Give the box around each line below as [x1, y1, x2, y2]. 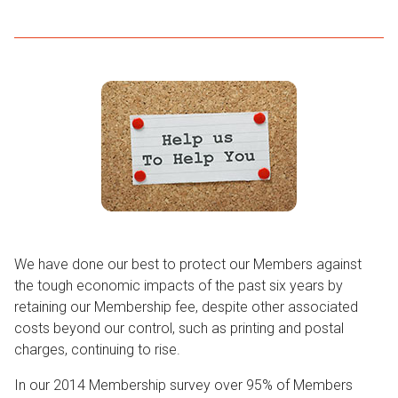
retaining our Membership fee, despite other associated [14, 298, 358, 315]
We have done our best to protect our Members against [14, 256, 362, 273]
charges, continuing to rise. [14, 341, 184, 358]
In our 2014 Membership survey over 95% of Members [14, 377, 353, 394]
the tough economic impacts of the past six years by [14, 277, 343, 294]
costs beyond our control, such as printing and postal [14, 320, 344, 337]
